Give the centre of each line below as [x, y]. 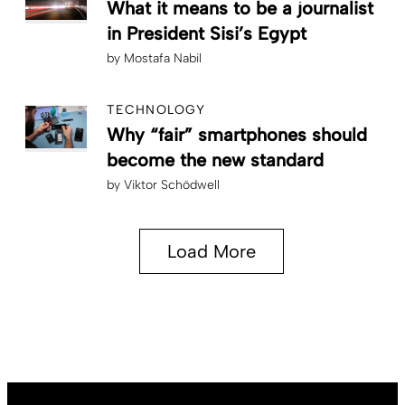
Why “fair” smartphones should [237, 134]
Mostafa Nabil [163, 58]
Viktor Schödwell [172, 184]
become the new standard [215, 160]
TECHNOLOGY [156, 109]
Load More [212, 251]
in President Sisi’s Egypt [207, 33]
